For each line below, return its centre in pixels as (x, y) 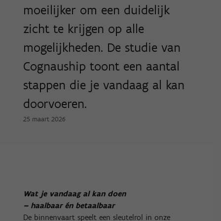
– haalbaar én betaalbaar (69, 205)
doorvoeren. (55, 104)
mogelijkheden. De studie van (102, 47)
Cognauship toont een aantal (102, 66)
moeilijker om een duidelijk (97, 10)
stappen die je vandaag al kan (104, 85)
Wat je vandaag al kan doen (75, 194)
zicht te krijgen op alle (84, 29)
